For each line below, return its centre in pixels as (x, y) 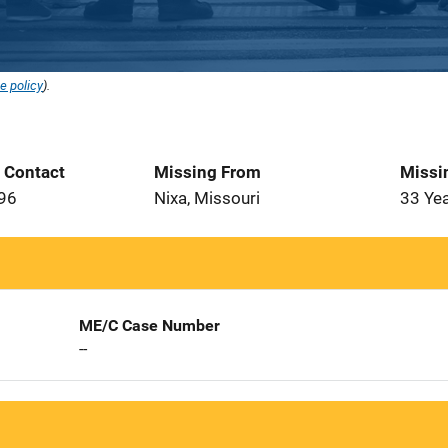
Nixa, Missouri (207, 198)
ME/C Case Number (149, 325)
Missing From (207, 172)
